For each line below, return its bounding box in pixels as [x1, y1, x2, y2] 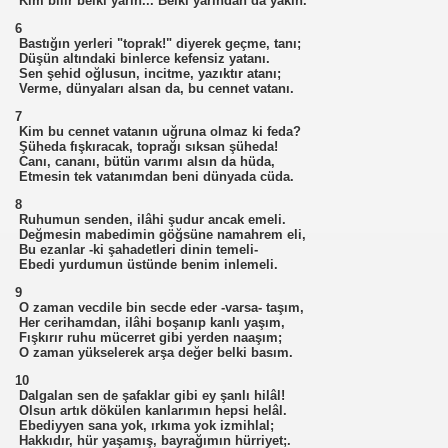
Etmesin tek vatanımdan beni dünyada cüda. [15, 169, 294, 184]
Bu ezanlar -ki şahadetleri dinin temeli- [15, 242, 258, 257]
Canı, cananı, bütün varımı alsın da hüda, [15, 154, 275, 169]
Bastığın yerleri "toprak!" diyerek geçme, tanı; [15, 36, 301, 51]
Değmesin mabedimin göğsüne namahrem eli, [15, 227, 306, 242]
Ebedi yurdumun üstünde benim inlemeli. [15, 257, 278, 272]
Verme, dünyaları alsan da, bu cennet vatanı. [15, 81, 294, 96]
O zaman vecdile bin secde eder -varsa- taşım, [15, 300, 304, 315]
